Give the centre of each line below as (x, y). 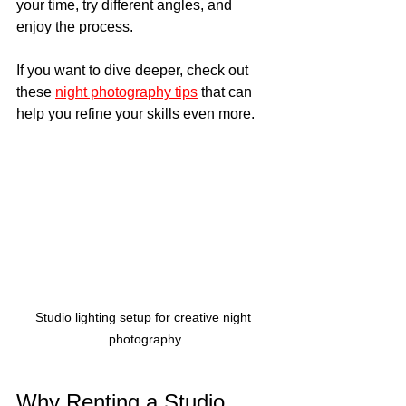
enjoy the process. (75, 27)
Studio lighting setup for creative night (145, 318)
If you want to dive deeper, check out (134, 71)
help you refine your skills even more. (135, 114)
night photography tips (126, 92)
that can (227, 92)
